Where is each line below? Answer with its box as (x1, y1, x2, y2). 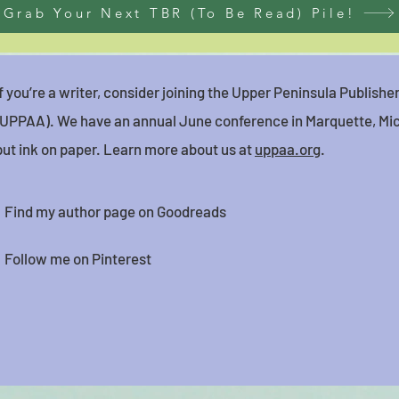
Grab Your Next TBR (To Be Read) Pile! (3, 4, 356, 21)
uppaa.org (255, 140, 321, 158)
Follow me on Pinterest (4, 249, 151, 267)
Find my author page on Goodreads (4, 202, 226, 220)
